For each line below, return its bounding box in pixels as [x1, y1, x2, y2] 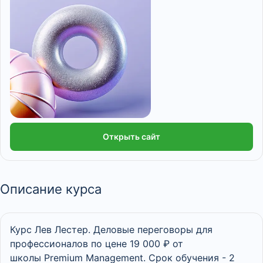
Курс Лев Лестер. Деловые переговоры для [10, 224, 213, 235]
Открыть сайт [103, 131, 160, 141]
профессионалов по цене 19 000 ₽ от [10, 238, 183, 249]
